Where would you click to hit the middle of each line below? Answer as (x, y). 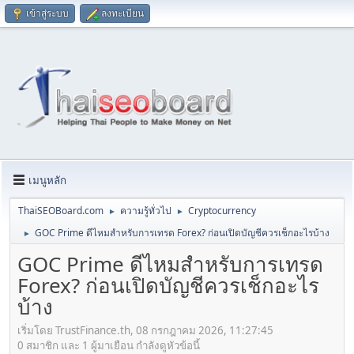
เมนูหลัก (47, 180)
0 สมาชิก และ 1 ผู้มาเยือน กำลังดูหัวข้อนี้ (109, 345)
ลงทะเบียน (122, 13)
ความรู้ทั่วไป (146, 211)
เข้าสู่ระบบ (47, 13)
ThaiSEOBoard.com (61, 211)
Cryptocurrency (222, 211)
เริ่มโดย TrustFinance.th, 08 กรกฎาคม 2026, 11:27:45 (145, 330)
